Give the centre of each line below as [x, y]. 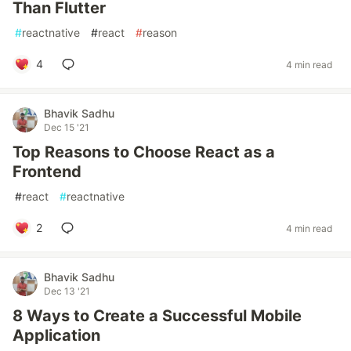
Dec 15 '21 [67, 127]
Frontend [47, 172]
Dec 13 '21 [67, 291]
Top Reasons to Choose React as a [144, 152]
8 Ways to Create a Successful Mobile [157, 316]
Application [56, 335]
